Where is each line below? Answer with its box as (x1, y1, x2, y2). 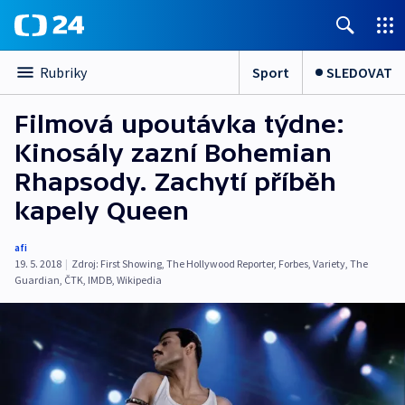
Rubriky (40, 63, 87, 81)
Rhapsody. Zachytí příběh (14, 167, 336, 196)
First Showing (100, 257, 162, 270)
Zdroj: (71, 257, 99, 270)
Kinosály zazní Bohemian (14, 138, 332, 167)
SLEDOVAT (326, 62, 392, 81)
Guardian (14, 273, 60, 287)
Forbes (278, 257, 308, 270)
